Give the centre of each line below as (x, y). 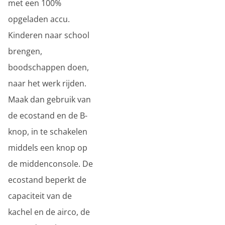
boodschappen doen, (48, 67)
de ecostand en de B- (48, 116)
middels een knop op (48, 148)
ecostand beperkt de (47, 180)
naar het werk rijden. (47, 83)
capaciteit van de (40, 196)
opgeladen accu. (39, 19)
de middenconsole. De (50, 164)
